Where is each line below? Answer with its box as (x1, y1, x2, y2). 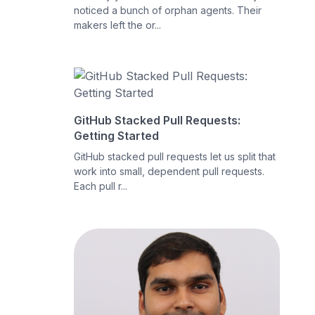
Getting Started (74, 129, 160, 143)
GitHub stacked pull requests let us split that (74, 150, 276, 162)
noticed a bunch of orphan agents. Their (74, 4, 262, 16)
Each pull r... (74, 180, 128, 192)
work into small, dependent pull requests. (74, 165, 265, 177)
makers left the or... (74, 19, 162, 31)
